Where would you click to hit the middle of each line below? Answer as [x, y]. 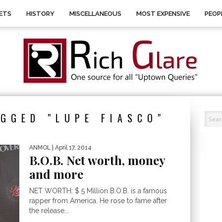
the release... [49, 211]
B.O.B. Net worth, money [97, 160]
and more [56, 174]
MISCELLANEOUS [95, 14]
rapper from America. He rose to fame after [98, 201]
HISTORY [40, 14]
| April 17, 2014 [71, 148]
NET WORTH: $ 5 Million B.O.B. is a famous [98, 191]
